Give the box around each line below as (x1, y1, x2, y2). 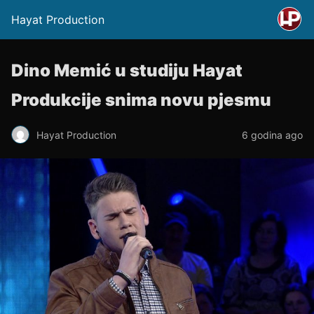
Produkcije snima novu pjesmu (11, 90, 271, 110)
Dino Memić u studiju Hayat (11, 60, 243, 81)
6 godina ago (242, 128, 303, 141)
